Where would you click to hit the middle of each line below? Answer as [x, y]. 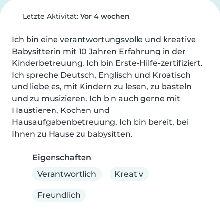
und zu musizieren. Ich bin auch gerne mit [96, 98]
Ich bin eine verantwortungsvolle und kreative [104, 40]
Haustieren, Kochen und [61, 110]
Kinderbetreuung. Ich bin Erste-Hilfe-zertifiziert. [107, 63]
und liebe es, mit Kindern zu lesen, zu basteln [102, 87]
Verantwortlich [67, 174]
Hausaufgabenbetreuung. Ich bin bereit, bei [100, 122]
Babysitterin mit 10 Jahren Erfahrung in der [99, 51]
